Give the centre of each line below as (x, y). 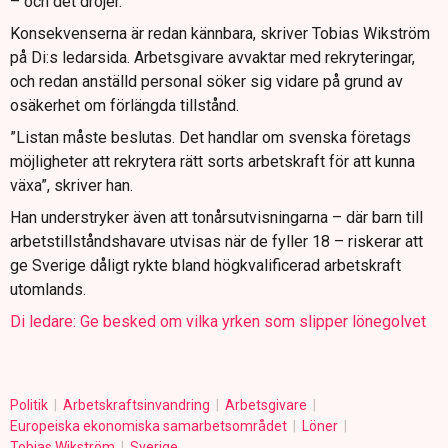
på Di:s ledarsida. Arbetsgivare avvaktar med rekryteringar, (212, 58)
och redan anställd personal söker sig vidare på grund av (206, 82)
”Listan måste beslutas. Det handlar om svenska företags (210, 138)
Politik (30, 405)
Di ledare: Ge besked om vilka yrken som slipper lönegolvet (218, 322)
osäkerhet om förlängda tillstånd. (124, 106)
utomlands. (48, 290)
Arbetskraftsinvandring (138, 405)
